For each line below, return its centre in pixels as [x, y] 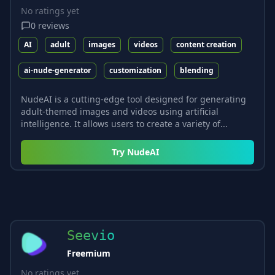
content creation [206, 44]
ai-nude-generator [57, 70]
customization [135, 70]
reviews [54, 25]
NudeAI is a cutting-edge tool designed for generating [134, 99]
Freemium [89, 253]
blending [197, 70]
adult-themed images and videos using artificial [120, 111]
